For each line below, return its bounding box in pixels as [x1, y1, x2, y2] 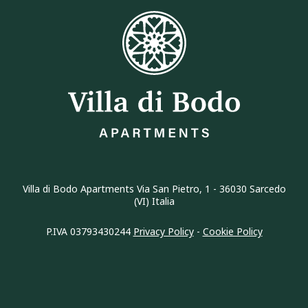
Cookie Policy [202, 225, 263, 238]
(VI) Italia [133, 195, 175, 208]
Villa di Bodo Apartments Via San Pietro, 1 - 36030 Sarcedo [22, 182, 286, 195]
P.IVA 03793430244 [45, 225, 133, 238]
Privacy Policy [133, 225, 194, 238]
